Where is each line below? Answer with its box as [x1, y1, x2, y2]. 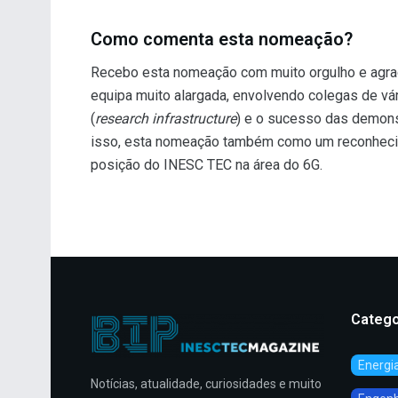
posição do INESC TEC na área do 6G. [91, 156, 322, 174]
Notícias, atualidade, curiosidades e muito [91, 376, 322, 391]
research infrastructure [95, 110, 236, 128]
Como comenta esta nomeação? [91, 28, 353, 51]
